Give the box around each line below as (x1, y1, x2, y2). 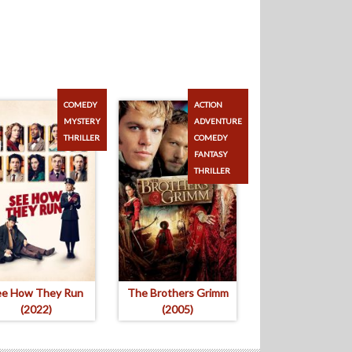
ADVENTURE (194, 116, 242, 126)
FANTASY (194, 149, 228, 159)
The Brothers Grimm (126, 286, 229, 299)
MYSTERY (64, 116, 101, 126)
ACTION (194, 100, 222, 109)
